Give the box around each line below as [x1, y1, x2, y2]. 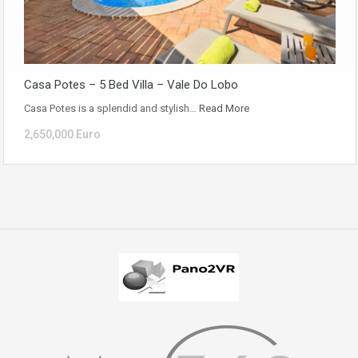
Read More [199, 101, 249, 114]
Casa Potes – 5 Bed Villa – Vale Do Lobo [24, 77, 238, 92]
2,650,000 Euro [24, 127, 101, 141]
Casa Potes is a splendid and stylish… [24, 101, 199, 114]
